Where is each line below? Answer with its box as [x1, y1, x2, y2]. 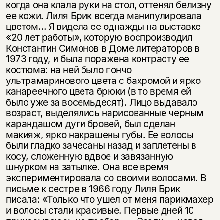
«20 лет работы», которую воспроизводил [5, 31, 192, 43]
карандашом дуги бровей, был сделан [5, 117, 175, 130]
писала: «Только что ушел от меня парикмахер [5, 193, 214, 205]
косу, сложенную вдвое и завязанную [5, 150, 173, 162]
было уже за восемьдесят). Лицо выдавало [5, 96, 198, 108]
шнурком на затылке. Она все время [5, 161, 169, 173]
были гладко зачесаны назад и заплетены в [5, 139, 196, 151]
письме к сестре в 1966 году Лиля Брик [5, 182, 180, 194]
